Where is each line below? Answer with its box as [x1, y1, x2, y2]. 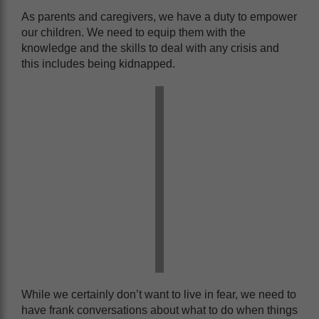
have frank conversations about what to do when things [21, 304, 298, 316]
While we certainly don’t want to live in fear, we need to [21, 288, 296, 300]
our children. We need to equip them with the [21, 26, 246, 38]
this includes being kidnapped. [21, 58, 178, 70]
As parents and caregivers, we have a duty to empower [21, 11, 297, 23]
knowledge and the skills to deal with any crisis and [21, 42, 279, 54]
